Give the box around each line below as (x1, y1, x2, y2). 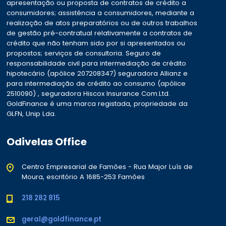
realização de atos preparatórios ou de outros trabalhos (7, 18, 198, 28)
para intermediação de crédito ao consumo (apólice (7, 78, 186, 88)
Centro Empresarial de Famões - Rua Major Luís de (22, 161, 193, 172)
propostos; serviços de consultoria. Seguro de (7, 48, 161, 58)
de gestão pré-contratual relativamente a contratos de (7, 28, 193, 38)
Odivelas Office (7, 134, 87, 149)
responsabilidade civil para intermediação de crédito (7, 58, 187, 68)
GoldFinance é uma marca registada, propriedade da (7, 98, 188, 108)
